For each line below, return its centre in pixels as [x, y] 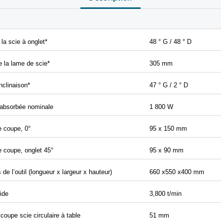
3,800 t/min [166, 193]
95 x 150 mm [168, 128]
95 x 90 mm [166, 150]
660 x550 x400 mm [177, 172]
